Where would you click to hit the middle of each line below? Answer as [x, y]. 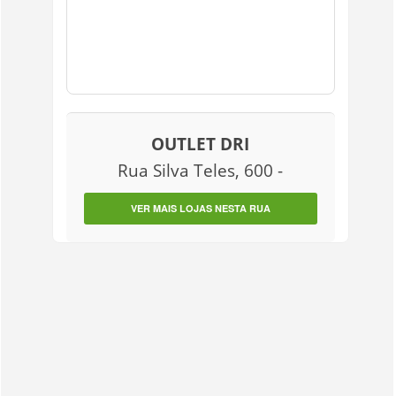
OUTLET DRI [201, 144]
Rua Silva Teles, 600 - [201, 170]
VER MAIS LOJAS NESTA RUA [200, 208]
